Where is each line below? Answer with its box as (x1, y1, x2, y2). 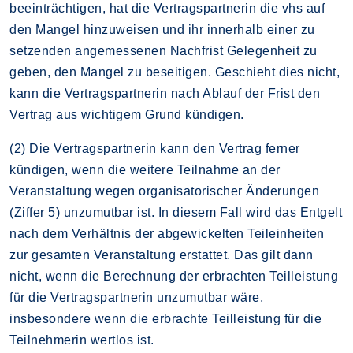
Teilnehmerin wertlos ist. (9, 333, 154, 347)
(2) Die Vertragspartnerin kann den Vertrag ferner (9, 141, 300, 155)
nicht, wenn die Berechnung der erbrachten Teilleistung (9, 269, 338, 283)
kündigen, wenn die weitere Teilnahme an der (9, 162, 281, 176)
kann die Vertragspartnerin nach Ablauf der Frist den (9, 86, 320, 100)
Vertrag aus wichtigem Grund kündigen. (9, 107, 244, 121)
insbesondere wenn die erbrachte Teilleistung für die (9, 311, 321, 325)
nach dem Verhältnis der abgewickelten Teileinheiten (9, 226, 325, 240)
